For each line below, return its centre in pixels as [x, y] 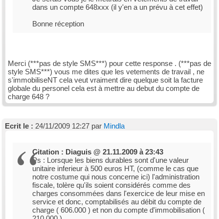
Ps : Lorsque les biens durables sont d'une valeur [110, 160]
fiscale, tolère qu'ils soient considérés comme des [111, 185]
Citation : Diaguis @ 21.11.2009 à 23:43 [98, 152]
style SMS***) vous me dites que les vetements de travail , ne [106, 72]
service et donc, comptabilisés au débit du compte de [117, 202]
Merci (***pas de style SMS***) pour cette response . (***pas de [109, 63]
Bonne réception [58, 24]
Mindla [114, 126]
